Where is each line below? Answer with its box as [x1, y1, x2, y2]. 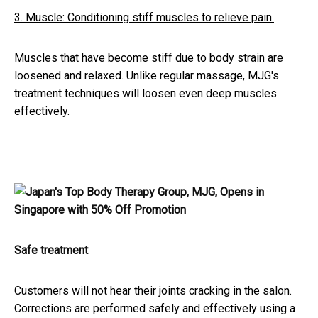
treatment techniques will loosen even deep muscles [14, 87, 277, 101]
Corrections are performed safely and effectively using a [14, 302, 295, 316]
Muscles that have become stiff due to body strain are [14, 51, 283, 65]
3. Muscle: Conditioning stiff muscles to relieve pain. [14, 11, 274, 25]
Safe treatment [14, 243, 88, 258]
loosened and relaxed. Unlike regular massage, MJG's [14, 69, 279, 83]
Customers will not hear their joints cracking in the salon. [14, 284, 292, 298]
